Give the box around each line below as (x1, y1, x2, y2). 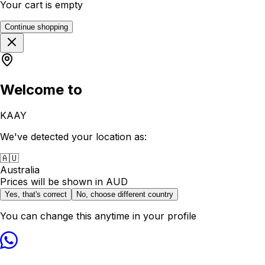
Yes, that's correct (5, 190, 67, 199)
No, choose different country (76, 190, 173, 199)
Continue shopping (5, 22, 68, 31)
